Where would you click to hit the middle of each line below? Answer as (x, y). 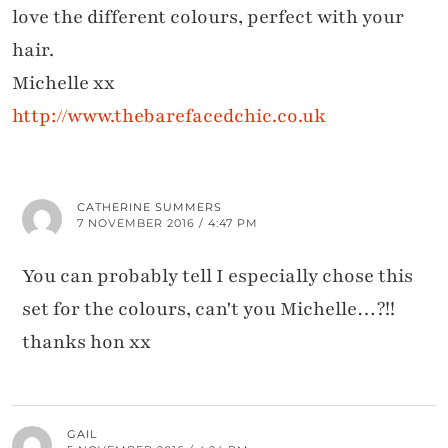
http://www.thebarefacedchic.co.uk (169, 116)
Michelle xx (63, 83)
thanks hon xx (86, 342)
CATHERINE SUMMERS (149, 207)
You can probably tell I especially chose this (217, 276)
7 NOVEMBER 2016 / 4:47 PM (167, 223)
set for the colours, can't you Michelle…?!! (208, 309)
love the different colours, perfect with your (208, 17)
